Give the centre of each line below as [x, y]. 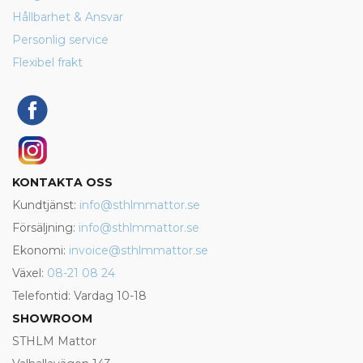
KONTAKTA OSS [62, 182]
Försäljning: [45, 228]
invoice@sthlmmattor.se [139, 250]
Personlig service [60, 40]
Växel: [30, 273]
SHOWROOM [52, 318]
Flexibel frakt [47, 62]
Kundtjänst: [46, 205]
